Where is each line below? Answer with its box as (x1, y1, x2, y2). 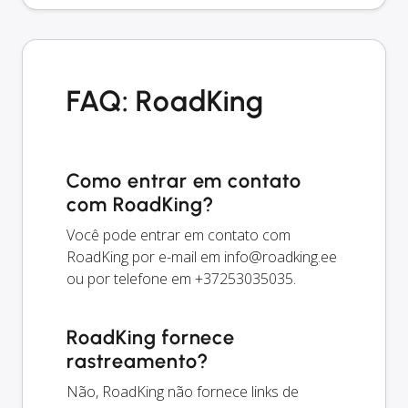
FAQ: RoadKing (66, 84, 264, 119)
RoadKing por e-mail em (66, 247, 224, 268)
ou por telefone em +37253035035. (66, 269, 296, 290)
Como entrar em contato (66, 168, 302, 194)
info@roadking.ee (224, 247, 337, 268)
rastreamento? (66, 349, 208, 374)
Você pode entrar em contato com (66, 225, 291, 246)
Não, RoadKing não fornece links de (66, 382, 299, 403)
